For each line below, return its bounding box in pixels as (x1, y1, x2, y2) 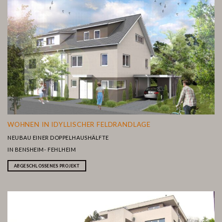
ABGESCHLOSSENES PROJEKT (13, 163, 80, 169)
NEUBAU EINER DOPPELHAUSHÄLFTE (7, 134, 109, 141)
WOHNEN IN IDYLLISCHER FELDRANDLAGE (7, 120, 151, 128)
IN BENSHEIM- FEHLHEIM (7, 146, 76, 153)
